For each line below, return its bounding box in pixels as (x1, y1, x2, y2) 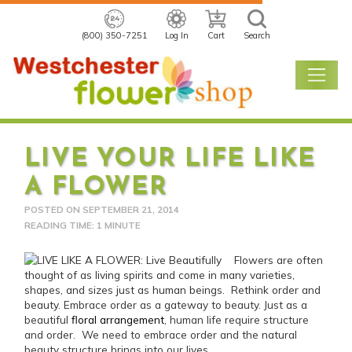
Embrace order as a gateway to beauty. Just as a (60, 297, 308, 311)
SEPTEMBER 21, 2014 (82, 203, 180, 215)
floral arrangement (71, 312, 165, 326)
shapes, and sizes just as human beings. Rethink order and (24, 282, 321, 296)
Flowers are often (234, 252, 324, 266)
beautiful (24, 312, 72, 326)
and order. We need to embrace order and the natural (24, 327, 298, 341)
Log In (164, 30, 189, 42)
